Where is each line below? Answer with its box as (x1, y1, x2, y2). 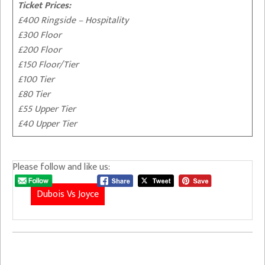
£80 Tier (18, 86, 50, 103)
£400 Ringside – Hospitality (18, 12, 128, 29)
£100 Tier (18, 72, 54, 88)
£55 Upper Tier (18, 101, 76, 118)
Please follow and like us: (12, 159, 110, 176)
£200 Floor (18, 42, 62, 59)
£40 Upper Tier (18, 116, 77, 132)
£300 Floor (18, 27, 62, 44)
